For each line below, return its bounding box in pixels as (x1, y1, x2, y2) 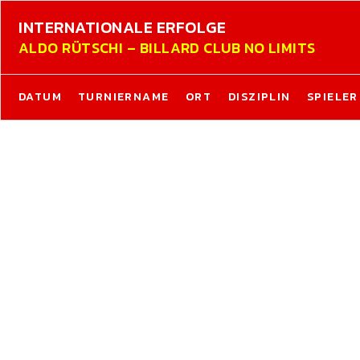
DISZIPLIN (228, 88, 291, 105)
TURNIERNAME (78, 88, 170, 105)
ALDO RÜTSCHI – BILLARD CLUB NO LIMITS (18, 37, 316, 59)
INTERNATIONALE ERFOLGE (18, 15, 226, 39)
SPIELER (307, 88, 358, 105)
